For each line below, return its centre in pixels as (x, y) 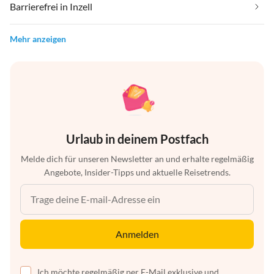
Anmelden (137, 234)
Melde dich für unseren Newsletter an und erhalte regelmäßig (137, 158)
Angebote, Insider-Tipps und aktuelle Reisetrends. (137, 172)
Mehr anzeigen (38, 39)
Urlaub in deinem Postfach (137, 139)
